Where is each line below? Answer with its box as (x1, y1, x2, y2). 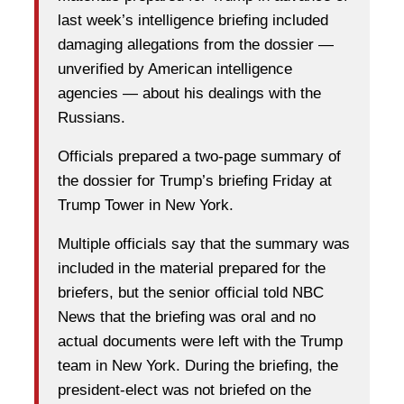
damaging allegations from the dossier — (58, 36, 334, 54)
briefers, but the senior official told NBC (58, 284, 324, 302)
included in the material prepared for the (58, 260, 326, 278)
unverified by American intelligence (58, 60, 292, 78)
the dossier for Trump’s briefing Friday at (58, 172, 332, 190)
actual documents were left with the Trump (58, 333, 343, 351)
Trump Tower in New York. (58, 197, 234, 215)
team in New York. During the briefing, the (58, 357, 338, 375)
